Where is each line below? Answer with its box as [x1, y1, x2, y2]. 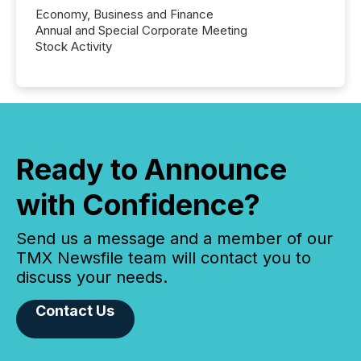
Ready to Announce [16, 151, 287, 188]
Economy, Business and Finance [35, 6, 214, 23]
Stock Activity [35, 39, 112, 55]
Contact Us [35, 302, 115, 320]
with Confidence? [16, 187, 260, 223]
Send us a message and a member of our [16, 229, 333, 249]
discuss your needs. [16, 268, 168, 288]
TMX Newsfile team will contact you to [16, 248, 311, 268]
